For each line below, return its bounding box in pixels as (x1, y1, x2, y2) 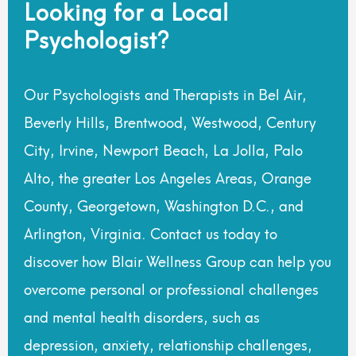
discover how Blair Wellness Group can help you (24, 248, 331, 272)
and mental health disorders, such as (24, 304, 260, 327)
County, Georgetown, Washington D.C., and (24, 192, 304, 216)
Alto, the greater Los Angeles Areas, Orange (24, 164, 311, 188)
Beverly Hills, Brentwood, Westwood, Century (24, 109, 316, 133)
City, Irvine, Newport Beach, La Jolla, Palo (24, 137, 303, 161)
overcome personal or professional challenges (24, 276, 319, 300)
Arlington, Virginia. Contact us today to (24, 220, 277, 244)
